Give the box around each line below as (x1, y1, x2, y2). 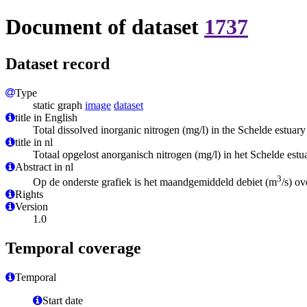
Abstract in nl (15, 160, 73, 173)
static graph (33, 99, 85, 111)
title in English (15, 111, 77, 123)
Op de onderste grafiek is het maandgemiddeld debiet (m (33, 176, 277, 188)
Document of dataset (5, 14, 204, 40)
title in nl (15, 136, 53, 148)
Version (15, 201, 48, 213)
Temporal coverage (5, 239, 141, 258)
